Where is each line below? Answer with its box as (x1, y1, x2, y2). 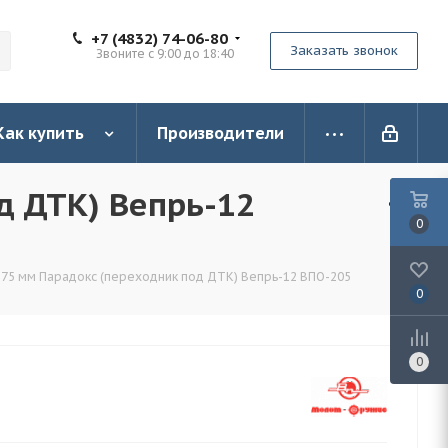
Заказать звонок (290, 42, 398, 59)
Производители (157, 123, 284, 143)
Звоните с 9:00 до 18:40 (96, 46, 234, 61)
